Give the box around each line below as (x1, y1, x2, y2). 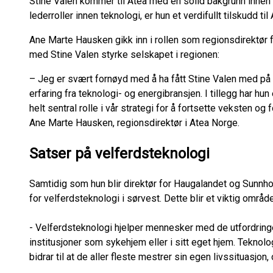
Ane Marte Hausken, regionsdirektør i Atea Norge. (29, 116, 242, 129)
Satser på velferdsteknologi (29, 144, 213, 162)
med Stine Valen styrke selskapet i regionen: (29, 48, 222, 60)
